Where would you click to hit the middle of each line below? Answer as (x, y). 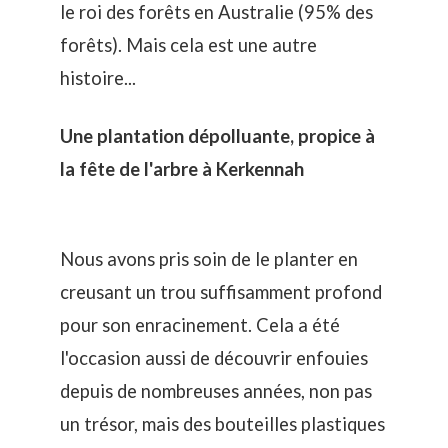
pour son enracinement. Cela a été (200, 325)
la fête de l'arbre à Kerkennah (182, 168)
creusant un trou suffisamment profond (221, 292)
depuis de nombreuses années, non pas (216, 391)
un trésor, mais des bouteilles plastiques (222, 424)
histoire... (98, 78)
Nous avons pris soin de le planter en (209, 259)
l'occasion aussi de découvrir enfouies (214, 358)
